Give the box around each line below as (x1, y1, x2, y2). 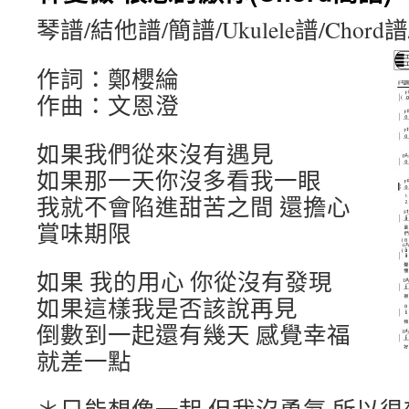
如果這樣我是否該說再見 (37, 292, 298, 323)
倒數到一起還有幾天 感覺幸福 (37, 319, 351, 350)
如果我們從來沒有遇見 (37, 138, 274, 169)
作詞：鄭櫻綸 (37, 63, 179, 94)
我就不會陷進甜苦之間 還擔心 (37, 191, 351, 222)
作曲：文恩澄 (37, 89, 179, 121)
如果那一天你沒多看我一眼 (37, 164, 321, 195)
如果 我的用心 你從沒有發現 (37, 266, 332, 297)
